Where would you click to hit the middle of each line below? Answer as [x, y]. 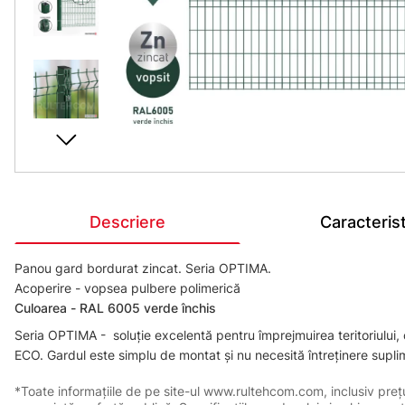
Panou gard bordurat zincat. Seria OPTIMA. [143, 268]
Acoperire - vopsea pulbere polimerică [127, 288]
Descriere [127, 222]
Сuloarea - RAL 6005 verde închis [115, 308]
